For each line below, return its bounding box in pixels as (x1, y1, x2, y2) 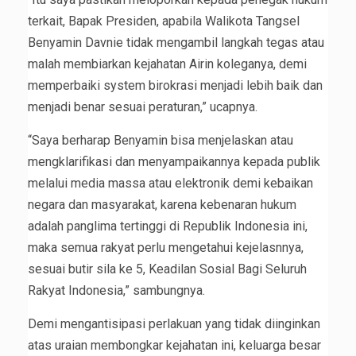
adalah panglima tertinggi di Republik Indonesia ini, (28, 219, 308, 234)
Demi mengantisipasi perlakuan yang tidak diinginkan (28, 316, 320, 332)
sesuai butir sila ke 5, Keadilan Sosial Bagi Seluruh (28, 261, 307, 277)
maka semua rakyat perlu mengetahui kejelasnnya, (28, 240, 304, 256)
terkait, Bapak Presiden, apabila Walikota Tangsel (28, 14, 300, 29)
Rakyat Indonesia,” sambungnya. (28, 283, 205, 299)
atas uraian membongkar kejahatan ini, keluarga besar (28, 338, 321, 354)
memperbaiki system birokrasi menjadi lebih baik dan (28, 78, 323, 94)
